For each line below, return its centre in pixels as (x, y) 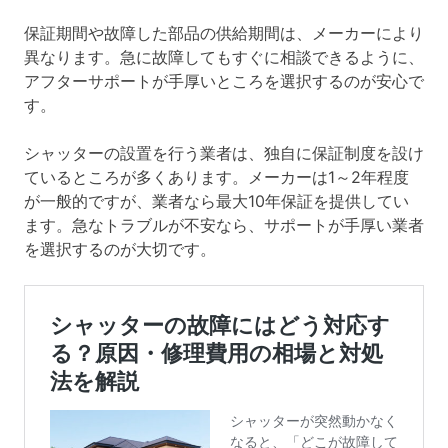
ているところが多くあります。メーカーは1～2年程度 (216, 177)
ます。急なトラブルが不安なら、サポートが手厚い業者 (224, 225)
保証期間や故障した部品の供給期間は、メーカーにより (224, 33)
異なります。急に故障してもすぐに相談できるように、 (224, 57)
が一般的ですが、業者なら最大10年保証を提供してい (216, 201)
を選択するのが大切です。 (120, 249)
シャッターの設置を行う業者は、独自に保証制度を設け (224, 153)
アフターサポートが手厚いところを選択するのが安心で (224, 81)
